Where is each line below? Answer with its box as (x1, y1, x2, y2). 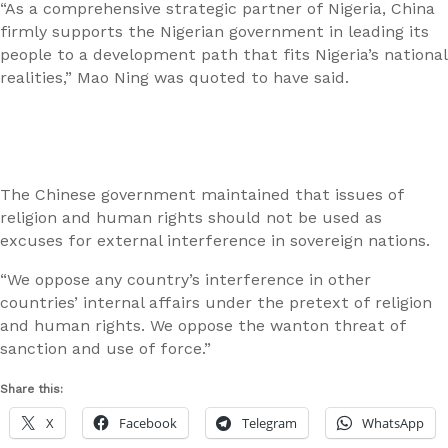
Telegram (242, 414, 297, 433)
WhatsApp (362, 414, 424, 433)
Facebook (119, 414, 177, 433)
